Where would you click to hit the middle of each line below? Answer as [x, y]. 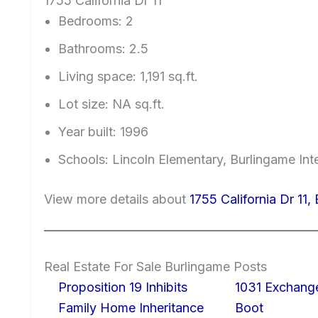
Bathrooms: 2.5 [103, 49]
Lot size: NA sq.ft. [111, 104]
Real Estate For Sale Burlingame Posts [155, 267]
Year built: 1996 [103, 132]
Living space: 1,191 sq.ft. [128, 77]
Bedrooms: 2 [96, 21]
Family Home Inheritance [131, 308]
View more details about [117, 199]
